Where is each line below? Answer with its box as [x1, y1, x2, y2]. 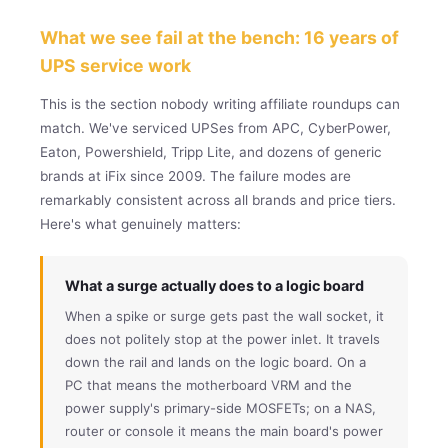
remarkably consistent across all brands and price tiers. [40, 191, 396, 208]
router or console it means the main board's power [65, 422, 383, 439]
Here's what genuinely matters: [40, 215, 241, 232]
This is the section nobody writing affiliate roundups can [40, 95, 400, 112]
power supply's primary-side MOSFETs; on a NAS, [65, 399, 376, 416]
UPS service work [40, 54, 191, 76]
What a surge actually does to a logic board [65, 276, 364, 294]
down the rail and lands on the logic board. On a [65, 353, 366, 370]
